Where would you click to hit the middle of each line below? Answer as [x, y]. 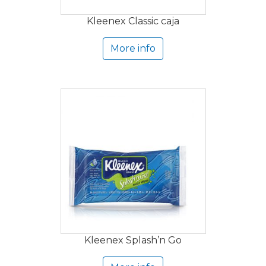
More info [133, 49]
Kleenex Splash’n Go [133, 240]
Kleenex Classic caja [133, 21]
